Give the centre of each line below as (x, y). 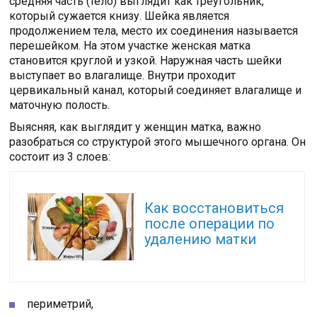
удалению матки (201, 240)
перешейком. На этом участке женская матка (130, 46)
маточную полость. (60, 105)
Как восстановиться (214, 208)
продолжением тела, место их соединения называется (154, 31)
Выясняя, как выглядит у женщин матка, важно (136, 127)
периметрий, (60, 304)
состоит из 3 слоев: (60, 157)
